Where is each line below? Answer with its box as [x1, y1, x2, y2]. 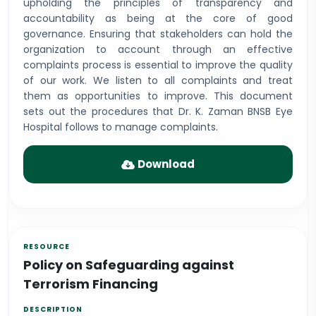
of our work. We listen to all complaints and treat [23, 73, 293, 87]
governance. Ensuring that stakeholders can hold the [23, 27, 293, 41]
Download [138, 157, 195, 171]
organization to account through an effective [23, 42, 293, 56]
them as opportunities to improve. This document [23, 89, 293, 103]
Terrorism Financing [23, 275, 158, 293]
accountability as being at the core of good [23, 11, 293, 25]
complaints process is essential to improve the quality [23, 58, 293, 72]
